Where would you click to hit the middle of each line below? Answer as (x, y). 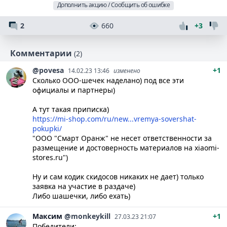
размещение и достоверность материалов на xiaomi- (126, 148)
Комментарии (41, 53)
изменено (127, 71)
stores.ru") (50, 157)
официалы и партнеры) (74, 90)
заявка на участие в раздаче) (84, 186)
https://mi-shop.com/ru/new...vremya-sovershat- (115, 119)
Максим (47, 216)
